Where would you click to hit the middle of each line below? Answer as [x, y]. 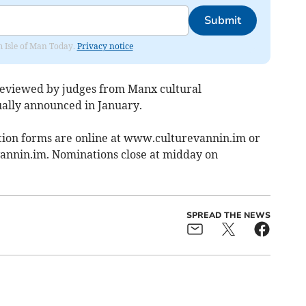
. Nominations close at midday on [132, 154]
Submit [222, 20]
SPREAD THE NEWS [228, 215]
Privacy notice [105, 46]
